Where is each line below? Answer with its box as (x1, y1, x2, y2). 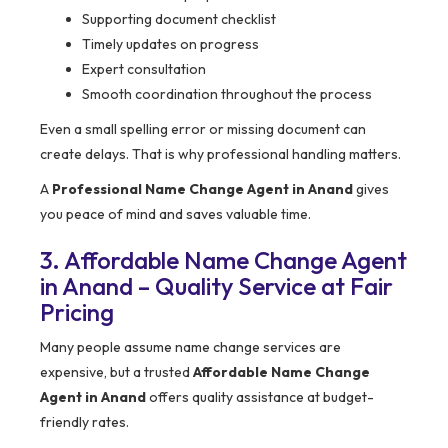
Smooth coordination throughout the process (82, 85, 372, 104)
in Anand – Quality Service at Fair (40, 271, 393, 302)
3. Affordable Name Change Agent (40, 245, 407, 276)
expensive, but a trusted (40, 363, 193, 382)
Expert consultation (82, 60, 206, 79)
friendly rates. (40, 413, 129, 432)
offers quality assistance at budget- (146, 388, 374, 407)
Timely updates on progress (82, 35, 259, 54)
